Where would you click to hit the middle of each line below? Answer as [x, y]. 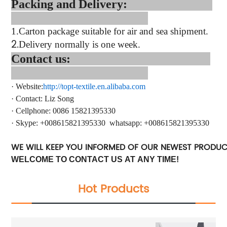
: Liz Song [58, 99]
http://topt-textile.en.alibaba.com [94, 87]
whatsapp [125, 123]
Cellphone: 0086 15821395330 [66, 111]
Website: [30, 87]
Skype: [28, 123]
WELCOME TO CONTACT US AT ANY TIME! [95, 160]
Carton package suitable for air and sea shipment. [114, 31]
